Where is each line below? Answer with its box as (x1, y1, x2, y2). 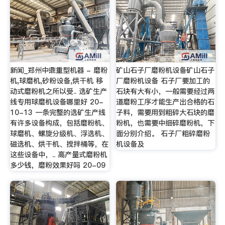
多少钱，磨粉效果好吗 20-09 (10, 160, 105, 170)
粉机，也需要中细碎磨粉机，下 (116, 118, 215, 128)
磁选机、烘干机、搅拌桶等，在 (10, 139, 108, 149)
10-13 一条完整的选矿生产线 (10, 107, 105, 118)
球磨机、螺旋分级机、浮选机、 (10, 128, 108, 139)
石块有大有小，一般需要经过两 (116, 86, 215, 96)
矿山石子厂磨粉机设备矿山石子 (116, 65, 215, 75)
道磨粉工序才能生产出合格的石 (116, 96, 215, 107)
